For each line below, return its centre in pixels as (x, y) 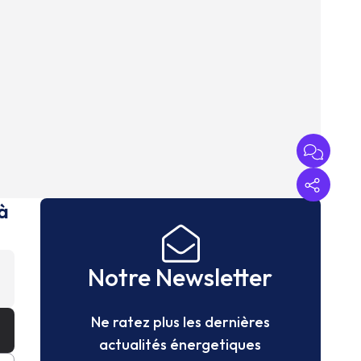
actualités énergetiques (180, 345)
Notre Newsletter (180, 278)
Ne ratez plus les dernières (180, 322)
